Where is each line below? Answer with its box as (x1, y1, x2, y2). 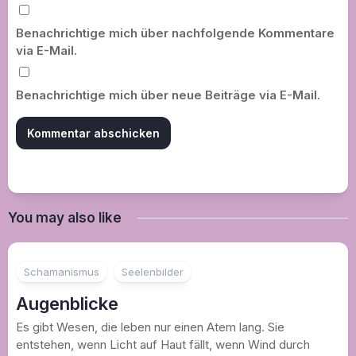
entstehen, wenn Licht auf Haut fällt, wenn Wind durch (16, 337, 310, 352)
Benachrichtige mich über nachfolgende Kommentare (16, 25, 335, 41)
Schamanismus (24, 265, 99, 278)
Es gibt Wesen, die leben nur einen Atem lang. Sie (16, 319, 284, 335)
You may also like (8, 210, 122, 226)
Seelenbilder (122, 265, 184, 278)
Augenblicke (16, 293, 118, 314)
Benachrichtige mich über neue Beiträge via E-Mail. (16, 87, 320, 103)
